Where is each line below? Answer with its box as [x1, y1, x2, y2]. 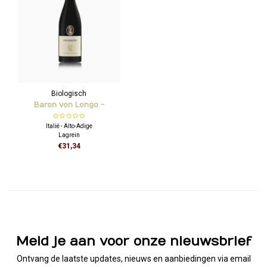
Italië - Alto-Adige [45, 122, 92, 129]
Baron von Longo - [33, 100, 104, 109]
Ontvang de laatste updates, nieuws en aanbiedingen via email [16, 253, 251, 263]
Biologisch [51, 89, 86, 98]
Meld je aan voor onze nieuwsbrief [15, 233, 252, 249]
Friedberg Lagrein [36, 112, 102, 121]
